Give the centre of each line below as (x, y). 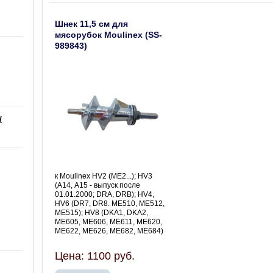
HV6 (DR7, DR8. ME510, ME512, (110, 203)
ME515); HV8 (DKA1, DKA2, (101, 212)
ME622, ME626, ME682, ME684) (109, 231)
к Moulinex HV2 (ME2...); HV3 (104, 176)
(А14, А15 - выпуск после (97, 185)
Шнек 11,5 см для (91, 23)
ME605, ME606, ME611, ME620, (108, 222)
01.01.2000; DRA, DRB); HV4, (105, 194)
